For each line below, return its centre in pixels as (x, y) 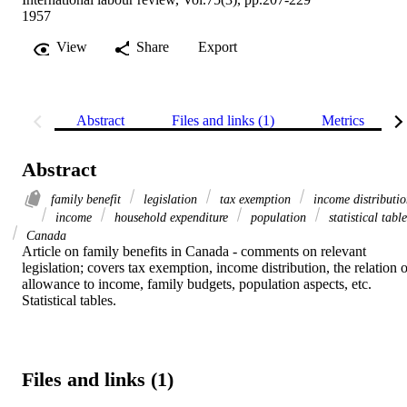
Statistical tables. (69, 300)
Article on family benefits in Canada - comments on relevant (194, 251)
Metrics (343, 120)
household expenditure (171, 217)
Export (218, 46)
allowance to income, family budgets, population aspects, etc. (197, 283)
